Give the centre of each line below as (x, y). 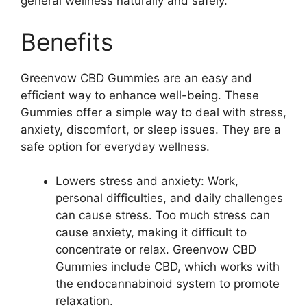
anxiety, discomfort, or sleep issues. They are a (151, 129)
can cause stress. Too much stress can (163, 215)
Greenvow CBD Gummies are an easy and (136, 78)
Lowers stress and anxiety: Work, (147, 181)
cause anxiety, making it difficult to (151, 232)
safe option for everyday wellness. (115, 146)
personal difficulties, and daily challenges (169, 198)
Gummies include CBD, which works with (168, 267)
